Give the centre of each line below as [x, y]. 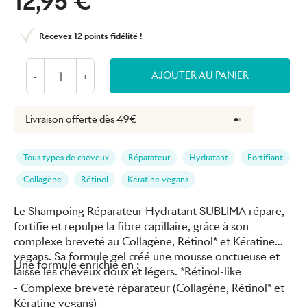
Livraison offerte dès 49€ [81, 119]
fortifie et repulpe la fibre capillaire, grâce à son [131, 226]
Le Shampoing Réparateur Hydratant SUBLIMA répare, [149, 211]
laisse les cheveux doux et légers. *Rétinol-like [127, 272]
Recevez [57, 36]
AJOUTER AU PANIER [200, 75]
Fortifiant [265, 157]
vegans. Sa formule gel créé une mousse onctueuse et [147, 257]
